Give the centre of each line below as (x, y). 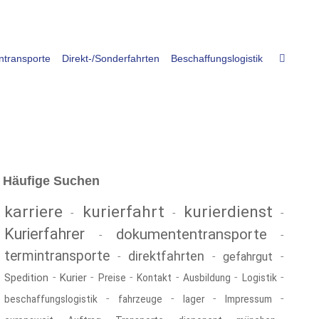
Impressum (249, 299)
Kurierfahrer (45, 234)
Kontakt (155, 278)
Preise (112, 278)
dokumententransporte (191, 234)
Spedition (27, 278)
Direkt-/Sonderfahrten (111, 58)
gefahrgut (248, 257)
